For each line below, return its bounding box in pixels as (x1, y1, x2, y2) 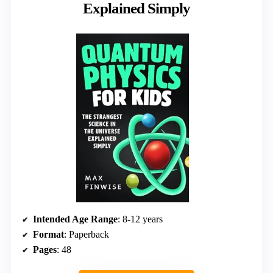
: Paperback (64, 229, 109, 240)
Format (33, 229, 64, 240)
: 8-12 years (118, 214, 163, 225)
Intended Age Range (33, 214, 118, 225)
